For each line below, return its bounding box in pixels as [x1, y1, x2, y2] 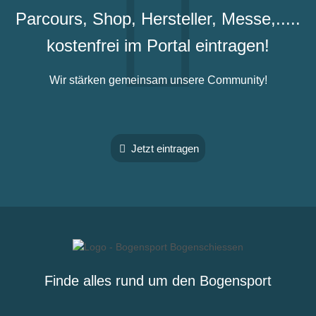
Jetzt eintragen [128, 142, 200, 154]
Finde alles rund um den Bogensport [44, 273, 272, 289]
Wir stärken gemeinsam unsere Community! [49, 74, 267, 87]
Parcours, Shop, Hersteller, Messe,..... [16, 8, 300, 28]
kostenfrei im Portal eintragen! [47, 35, 269, 55]
